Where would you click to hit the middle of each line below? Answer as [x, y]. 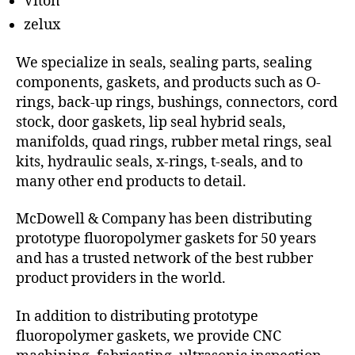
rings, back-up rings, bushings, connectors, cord [177, 102]
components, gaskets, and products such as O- [168, 82]
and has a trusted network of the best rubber [164, 259]
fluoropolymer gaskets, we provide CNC [149, 336]
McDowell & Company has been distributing [164, 219]
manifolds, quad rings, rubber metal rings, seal [174, 142]
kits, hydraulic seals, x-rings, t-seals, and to [159, 162]
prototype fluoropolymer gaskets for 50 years [166, 239]
